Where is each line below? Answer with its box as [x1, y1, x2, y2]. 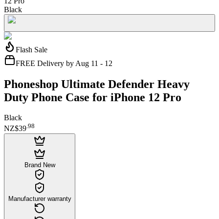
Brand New [24, 161, 55, 169]
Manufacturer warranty [8, 195, 71, 202]
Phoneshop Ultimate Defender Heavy [4, 77, 190, 90]
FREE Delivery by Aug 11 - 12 [16, 59, 112, 67]
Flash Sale [16, 45, 47, 54]
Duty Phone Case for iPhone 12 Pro [4, 90, 181, 104]
